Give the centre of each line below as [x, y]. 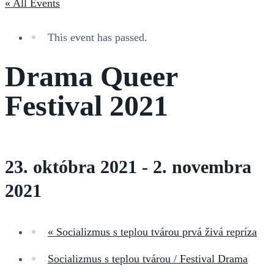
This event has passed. [98, 37]
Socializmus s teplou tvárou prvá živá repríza [155, 231]
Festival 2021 [87, 105]
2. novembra [202, 166]
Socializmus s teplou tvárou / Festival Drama [148, 258]
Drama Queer [91, 76]
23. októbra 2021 [71, 166]
